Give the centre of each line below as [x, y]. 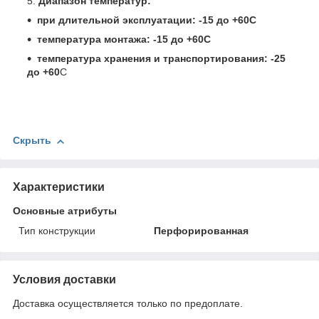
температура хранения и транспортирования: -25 [161, 59]
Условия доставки [64, 279]
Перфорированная [202, 230]
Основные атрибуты [65, 210]
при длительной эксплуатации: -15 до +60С [147, 20]
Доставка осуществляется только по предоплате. [128, 303]
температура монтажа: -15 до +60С [124, 40]
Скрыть [32, 141]
